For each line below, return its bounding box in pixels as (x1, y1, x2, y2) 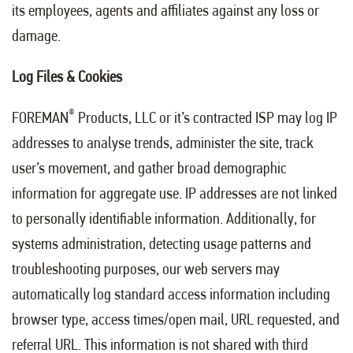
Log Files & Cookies (12, 67, 122, 87)
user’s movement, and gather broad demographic (12, 158, 287, 178)
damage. (12, 26, 61, 46)
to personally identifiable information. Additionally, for (12, 209, 316, 229)
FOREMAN (12, 108, 69, 128)
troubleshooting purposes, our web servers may (12, 259, 280, 279)
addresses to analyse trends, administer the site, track (12, 133, 314, 153)
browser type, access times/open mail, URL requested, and (12, 310, 340, 329)
